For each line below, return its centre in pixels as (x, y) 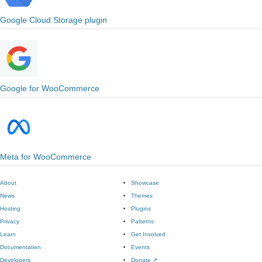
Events (140, 247)
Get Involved (148, 234)
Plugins (141, 208)
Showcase (145, 183)
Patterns (142, 221)
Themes (142, 196)
